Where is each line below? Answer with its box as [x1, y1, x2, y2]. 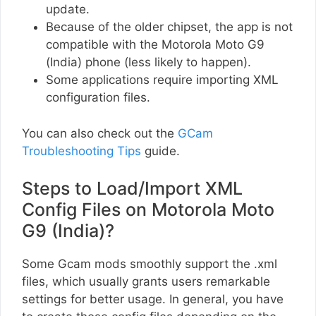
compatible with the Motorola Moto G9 [46, 37, 265, 52]
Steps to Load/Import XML [22, 178, 243, 200]
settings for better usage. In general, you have [22, 292, 284, 307]
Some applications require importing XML [46, 73, 279, 87]
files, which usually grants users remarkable [22, 274, 270, 289]
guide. [141, 143, 180, 158]
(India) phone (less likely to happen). [46, 55, 251, 70]
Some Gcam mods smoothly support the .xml [22, 257, 277, 272]
